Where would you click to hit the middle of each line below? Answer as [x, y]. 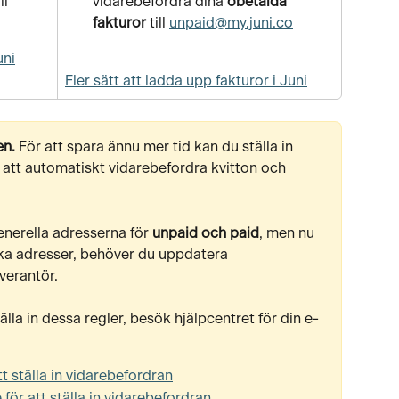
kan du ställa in [245, 147]
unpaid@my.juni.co [231, 24]
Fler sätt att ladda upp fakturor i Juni [186, 81]
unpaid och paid [206, 233]
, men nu [289, 233]
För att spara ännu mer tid [105, 147]
